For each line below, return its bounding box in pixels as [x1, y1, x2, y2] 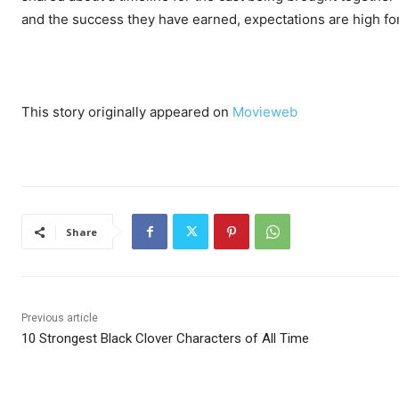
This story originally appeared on [21, 103, 232, 121]
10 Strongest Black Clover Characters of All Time [21, 330, 309, 347]
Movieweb [232, 103, 297, 121]
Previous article [21, 312, 98, 325]
